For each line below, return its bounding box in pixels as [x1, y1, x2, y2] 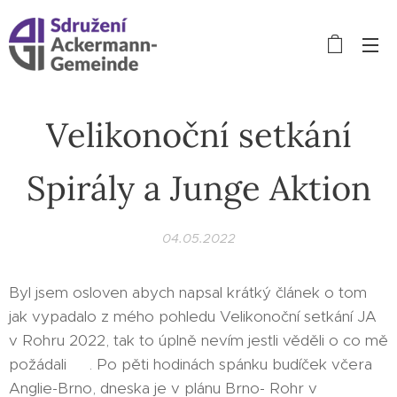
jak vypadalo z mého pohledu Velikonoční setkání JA [9, 307, 377, 326]
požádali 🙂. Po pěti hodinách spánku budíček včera [9, 354, 372, 374]
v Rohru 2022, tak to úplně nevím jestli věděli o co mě [9, 331, 388, 350]
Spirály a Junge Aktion [26, 167, 371, 209]
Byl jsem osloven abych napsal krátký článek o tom [9, 283, 367, 302]
